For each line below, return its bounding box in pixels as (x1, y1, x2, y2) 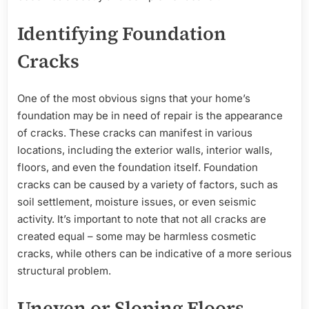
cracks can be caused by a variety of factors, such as (17, 177, 278, 191)
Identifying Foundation (17, 21, 226, 47)
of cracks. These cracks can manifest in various (17, 126, 252, 139)
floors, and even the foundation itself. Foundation (17, 160, 258, 174)
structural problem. (17, 263, 111, 277)
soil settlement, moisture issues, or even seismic (17, 195, 257, 208)
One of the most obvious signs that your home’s (17, 91, 250, 105)
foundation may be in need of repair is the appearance (17, 108, 283, 122)
